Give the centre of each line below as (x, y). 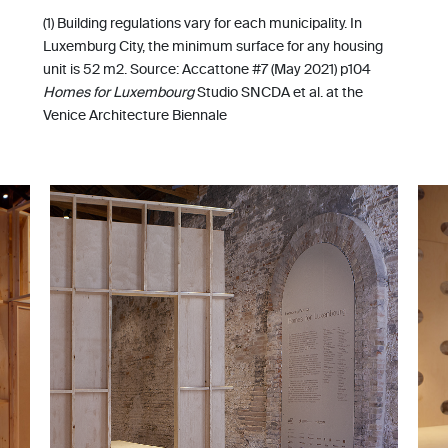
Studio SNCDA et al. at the (278, 94)
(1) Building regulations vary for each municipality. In (202, 25)
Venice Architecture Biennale (134, 117)
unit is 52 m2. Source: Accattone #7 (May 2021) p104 (206, 71)
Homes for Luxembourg (118, 94)
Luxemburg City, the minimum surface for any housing (212, 48)
